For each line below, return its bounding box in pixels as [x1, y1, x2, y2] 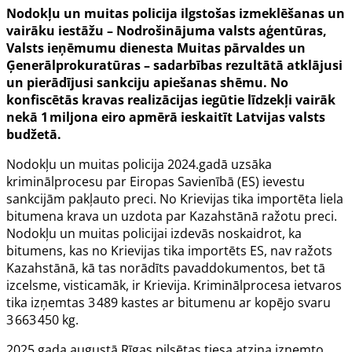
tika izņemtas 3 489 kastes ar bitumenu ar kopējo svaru [6, 294, 331, 312]
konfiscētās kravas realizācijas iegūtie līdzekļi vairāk [6, 91, 335, 109]
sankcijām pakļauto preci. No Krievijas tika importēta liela [6, 190, 343, 208]
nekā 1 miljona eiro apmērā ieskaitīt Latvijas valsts [6, 108, 325, 126]
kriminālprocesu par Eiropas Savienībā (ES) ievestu [6, 173, 305, 191]
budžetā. [6, 126, 61, 144]
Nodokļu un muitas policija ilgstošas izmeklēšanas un [6, 5, 345, 23]
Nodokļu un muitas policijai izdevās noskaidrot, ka [6, 225, 302, 243]
